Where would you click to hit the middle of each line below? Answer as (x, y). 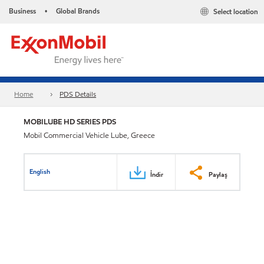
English (40, 171)
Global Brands (78, 11)
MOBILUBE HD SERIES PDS (70, 122)
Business (22, 11)
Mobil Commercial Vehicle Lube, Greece (89, 136)
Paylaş (218, 174)
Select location (236, 12)
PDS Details (78, 94)
